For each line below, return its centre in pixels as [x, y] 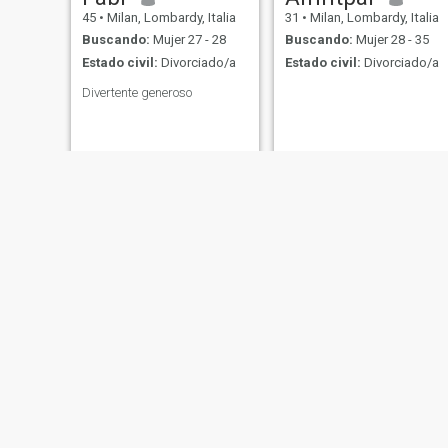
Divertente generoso [136, 92]
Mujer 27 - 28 [187, 40]
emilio [316, 415]
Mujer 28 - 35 [390, 40]
